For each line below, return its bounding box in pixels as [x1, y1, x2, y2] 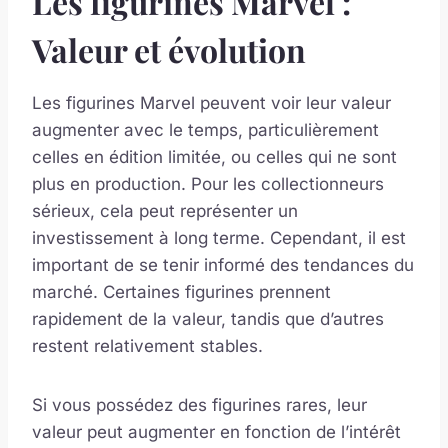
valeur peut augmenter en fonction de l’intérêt [32, 422, 401, 443]
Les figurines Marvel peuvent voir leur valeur [32, 93, 391, 114]
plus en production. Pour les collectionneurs [32, 174, 384, 195]
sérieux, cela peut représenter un [32, 201, 298, 222]
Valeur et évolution [32, 28, 306, 72]
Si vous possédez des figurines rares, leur [32, 395, 367, 416]
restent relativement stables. [32, 336, 263, 357]
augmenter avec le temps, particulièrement [32, 120, 379, 141]
